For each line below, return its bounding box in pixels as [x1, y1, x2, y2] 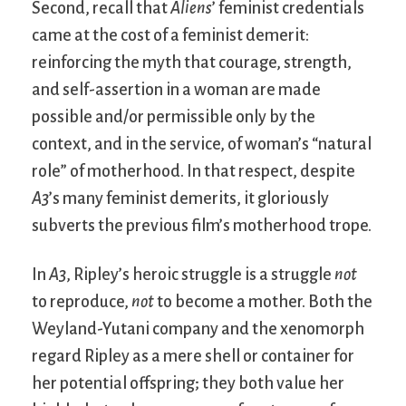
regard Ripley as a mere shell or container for [32, 346, 354, 365]
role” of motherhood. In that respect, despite [32, 161, 355, 180]
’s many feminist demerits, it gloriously [49, 188, 329, 208]
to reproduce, [32, 292, 131, 311]
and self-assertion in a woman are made [32, 80, 321, 99]
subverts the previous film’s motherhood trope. [32, 216, 372, 235]
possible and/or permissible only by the [32, 107, 315, 126]
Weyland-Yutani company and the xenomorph [32, 319, 364, 338]
